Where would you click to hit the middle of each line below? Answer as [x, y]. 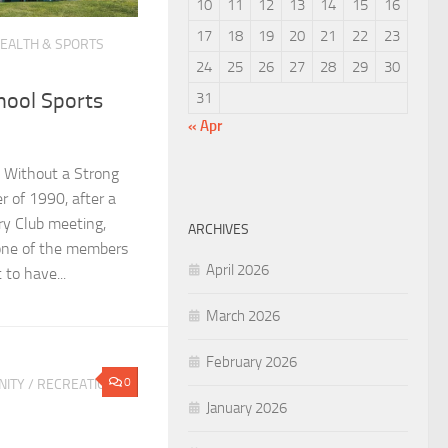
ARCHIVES [218, 229]
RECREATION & [82, 385]
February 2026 [251, 361]
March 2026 [243, 315]
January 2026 [246, 407]
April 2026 [237, 269]
